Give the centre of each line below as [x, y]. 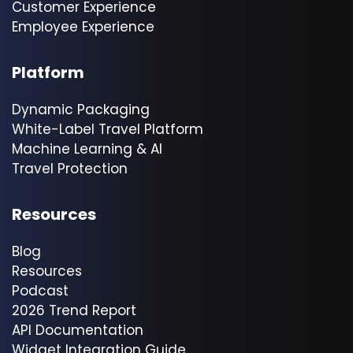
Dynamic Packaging [81, 110]
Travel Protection [70, 169]
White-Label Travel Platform [108, 130]
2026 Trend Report [74, 311]
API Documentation [78, 331]
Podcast [40, 291]
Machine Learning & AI [87, 149]
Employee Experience [83, 27]
